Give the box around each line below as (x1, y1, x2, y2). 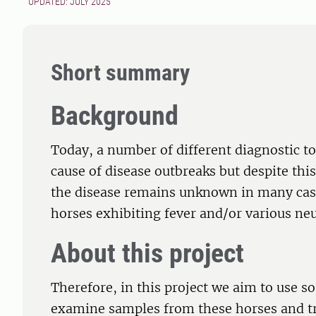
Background (51, 100, 178, 132)
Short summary (51, 59, 190, 87)
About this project (51, 238, 244, 269)
